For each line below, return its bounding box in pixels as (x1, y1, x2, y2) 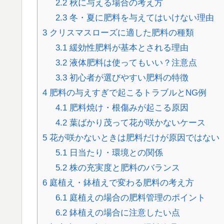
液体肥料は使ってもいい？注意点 (66, 57, 197, 67)
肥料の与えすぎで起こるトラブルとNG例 (47, 87, 206, 97)
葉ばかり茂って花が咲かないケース (66, 117, 205, 127)
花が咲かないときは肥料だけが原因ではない (47, 132, 219, 142)
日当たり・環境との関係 (66, 147, 163, 157)
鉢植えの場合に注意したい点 (66, 207, 180, 217)
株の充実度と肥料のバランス (66, 162, 180, 172)
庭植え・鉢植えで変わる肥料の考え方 (47, 177, 194, 187)
